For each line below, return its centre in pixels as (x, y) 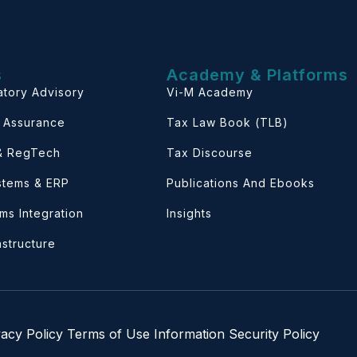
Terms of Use (108, 334)
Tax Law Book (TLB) (227, 123)
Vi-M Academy (210, 92)
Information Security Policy (237, 334)
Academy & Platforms (257, 75)
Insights (189, 214)
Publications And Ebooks (240, 183)
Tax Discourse (209, 153)
